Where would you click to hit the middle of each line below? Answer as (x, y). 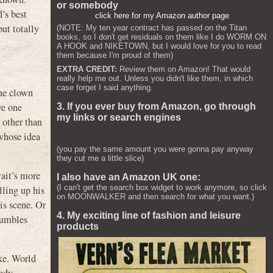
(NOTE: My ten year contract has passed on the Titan (152, 28)
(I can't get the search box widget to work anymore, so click (162, 187)
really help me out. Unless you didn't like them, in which (155, 78)
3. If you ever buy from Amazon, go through (156, 106)
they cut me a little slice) (100, 158)
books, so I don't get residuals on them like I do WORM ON (161, 37)
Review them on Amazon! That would (184, 69)
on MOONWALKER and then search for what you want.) (155, 197)
